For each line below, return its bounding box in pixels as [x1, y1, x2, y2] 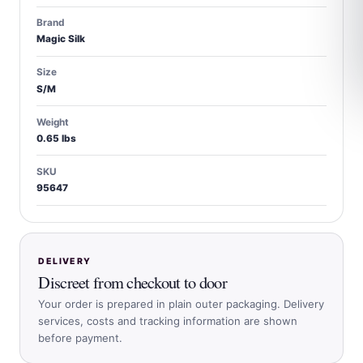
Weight [36, 116, 69, 128]
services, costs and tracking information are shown [38, 314, 298, 327]
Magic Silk [36, 33, 85, 45]
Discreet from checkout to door [38, 270, 227, 293]
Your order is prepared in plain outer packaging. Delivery [38, 297, 325, 310]
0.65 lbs [36, 132, 76, 144]
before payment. [38, 331, 123, 344]
